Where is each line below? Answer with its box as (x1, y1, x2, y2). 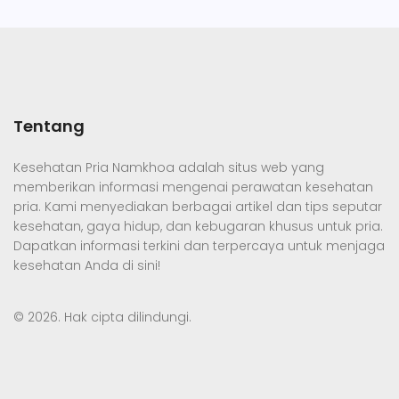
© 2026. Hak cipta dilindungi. (13, 308, 191, 327)
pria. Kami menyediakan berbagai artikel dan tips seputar (13, 198, 382, 216)
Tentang (13, 115, 85, 138)
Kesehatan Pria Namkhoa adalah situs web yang (13, 159, 324, 177)
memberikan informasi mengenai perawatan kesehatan (13, 178, 373, 197)
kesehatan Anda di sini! (13, 256, 160, 275)
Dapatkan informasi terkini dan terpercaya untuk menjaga (13, 237, 385, 256)
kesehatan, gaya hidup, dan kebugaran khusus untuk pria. (13, 217, 383, 236)
